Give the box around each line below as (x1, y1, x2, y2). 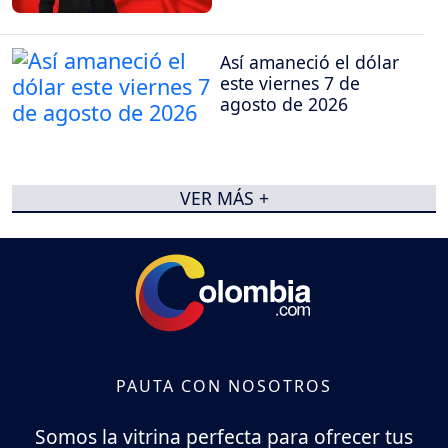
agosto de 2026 (220, 91, 348, 116)
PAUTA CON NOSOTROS (116, 374, 332, 397)
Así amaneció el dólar (220, 49, 399, 74)
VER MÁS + (179, 185, 269, 210)
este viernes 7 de (220, 70, 360, 95)
